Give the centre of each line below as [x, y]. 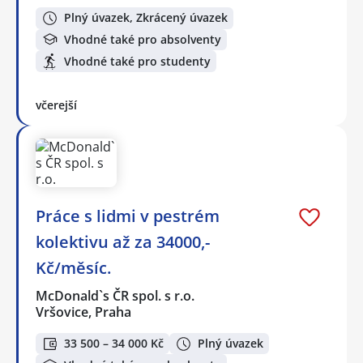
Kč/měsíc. [73, 267]
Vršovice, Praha [83, 312]
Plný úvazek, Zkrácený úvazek [146, 18]
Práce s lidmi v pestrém [128, 216]
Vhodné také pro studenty [137, 61]
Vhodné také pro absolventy [143, 39]
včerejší [56, 105]
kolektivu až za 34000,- [123, 241]
